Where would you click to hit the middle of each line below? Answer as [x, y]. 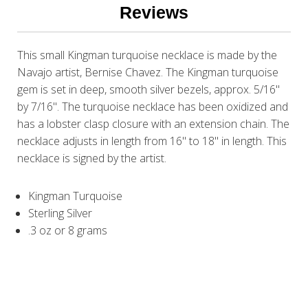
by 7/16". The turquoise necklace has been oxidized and [153, 107]
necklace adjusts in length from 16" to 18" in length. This [152, 141]
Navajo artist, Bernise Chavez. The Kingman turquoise [148, 73]
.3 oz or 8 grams [68, 231]
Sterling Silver [60, 213]
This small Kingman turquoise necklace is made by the [147, 55]
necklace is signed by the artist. [93, 158]
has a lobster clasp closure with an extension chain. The [154, 124]
